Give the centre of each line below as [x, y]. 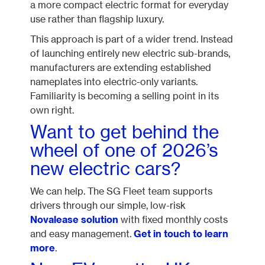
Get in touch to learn [181, 233]
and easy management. [82, 233]
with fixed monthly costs [174, 219]
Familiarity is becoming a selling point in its [125, 96]
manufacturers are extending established [121, 67]
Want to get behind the [125, 132]
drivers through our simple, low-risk [108, 205]
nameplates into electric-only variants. [114, 81]
